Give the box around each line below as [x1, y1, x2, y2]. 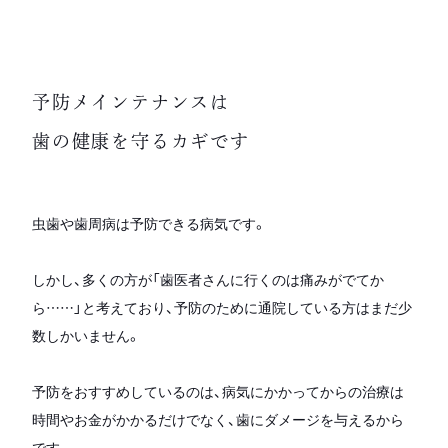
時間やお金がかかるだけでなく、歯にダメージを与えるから [32, 408, 404, 429]
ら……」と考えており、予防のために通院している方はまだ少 [32, 296, 412, 317]
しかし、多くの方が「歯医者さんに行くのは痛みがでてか [32, 268, 384, 289]
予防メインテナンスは [32, 92, 230, 111]
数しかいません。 [32, 324, 141, 345]
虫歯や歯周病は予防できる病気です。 [32, 212, 267, 233]
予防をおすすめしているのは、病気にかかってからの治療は [32, 380, 404, 401]
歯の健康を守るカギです [32, 131, 250, 150]
